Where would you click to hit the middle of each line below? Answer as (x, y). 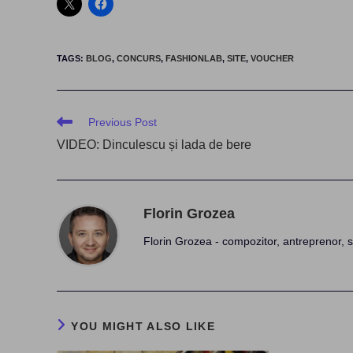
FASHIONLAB (194, 58)
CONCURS (139, 58)
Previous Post (123, 122)
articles (74, 150)
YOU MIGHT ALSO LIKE (143, 326)
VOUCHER (272, 58)
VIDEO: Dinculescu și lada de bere (154, 144)
